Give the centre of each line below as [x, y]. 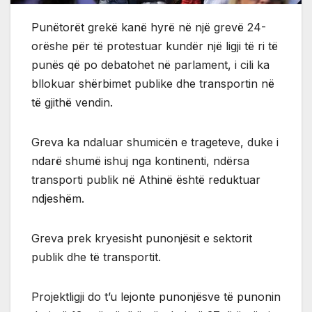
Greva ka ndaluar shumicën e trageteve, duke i [155, 142]
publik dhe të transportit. [96, 257]
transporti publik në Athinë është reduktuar [146, 180]
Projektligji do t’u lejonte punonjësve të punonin [156, 297]
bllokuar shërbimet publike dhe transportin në [153, 84]
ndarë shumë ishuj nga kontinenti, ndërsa [140, 161]
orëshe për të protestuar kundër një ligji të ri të [155, 46]
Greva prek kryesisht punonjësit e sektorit [142, 239]
